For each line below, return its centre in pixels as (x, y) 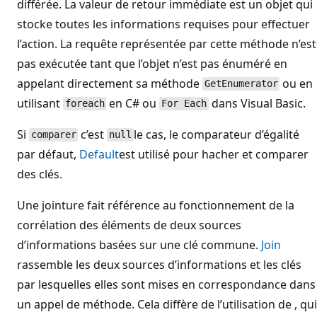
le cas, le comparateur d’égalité (216, 134)
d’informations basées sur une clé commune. (139, 244)
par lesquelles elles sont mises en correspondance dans (166, 284)
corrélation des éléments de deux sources (129, 225)
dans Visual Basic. (257, 103)
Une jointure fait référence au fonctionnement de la (156, 205)
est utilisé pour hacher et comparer (214, 154)
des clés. (40, 174)
